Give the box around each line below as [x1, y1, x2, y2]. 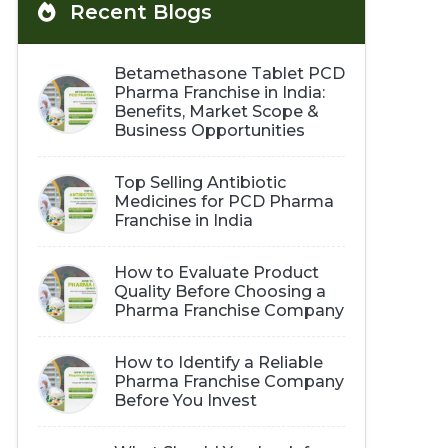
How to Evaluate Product [113, 263, 319, 282]
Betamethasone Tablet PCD [113, 64, 345, 83]
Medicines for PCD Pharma [113, 192, 334, 211]
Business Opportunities [113, 121, 305, 140]
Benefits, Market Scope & [113, 102, 319, 121]
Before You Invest [113, 391, 257, 410]
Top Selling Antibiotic [113, 173, 286, 192]
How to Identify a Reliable [113, 353, 323, 372]
